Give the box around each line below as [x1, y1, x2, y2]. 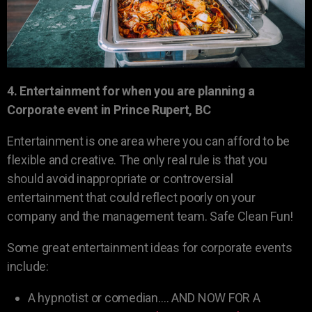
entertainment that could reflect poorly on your [7, 190, 256, 205]
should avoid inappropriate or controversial [7, 171, 233, 187]
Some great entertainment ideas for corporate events [7, 240, 292, 256]
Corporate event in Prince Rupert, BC [7, 102, 211, 118]
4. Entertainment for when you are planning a [7, 84, 256, 99]
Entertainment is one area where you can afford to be [7, 134, 290, 149]
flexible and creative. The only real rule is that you [7, 153, 267, 168]
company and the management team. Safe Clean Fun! [7, 209, 294, 224]
